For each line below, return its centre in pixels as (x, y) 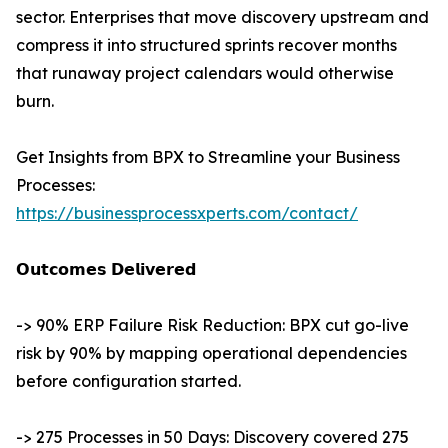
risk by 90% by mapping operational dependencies (211, 353)
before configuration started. (128, 381)
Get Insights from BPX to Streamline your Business (208, 157)
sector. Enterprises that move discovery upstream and (222, 17)
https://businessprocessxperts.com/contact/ (187, 213)
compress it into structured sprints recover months (206, 45)
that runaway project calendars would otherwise (205, 73)
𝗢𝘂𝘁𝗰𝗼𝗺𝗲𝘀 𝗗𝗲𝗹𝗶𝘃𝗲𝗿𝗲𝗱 (106, 269)
